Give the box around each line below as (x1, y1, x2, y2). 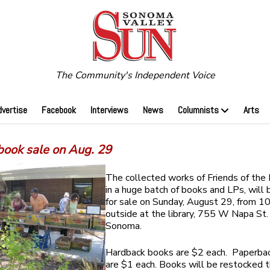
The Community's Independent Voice (55, 69, 215, 83)
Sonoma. (105, 219, 142, 233)
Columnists (177, 104, 219, 117)
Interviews (90, 104, 128, 117)
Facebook (41, 104, 76, 117)
